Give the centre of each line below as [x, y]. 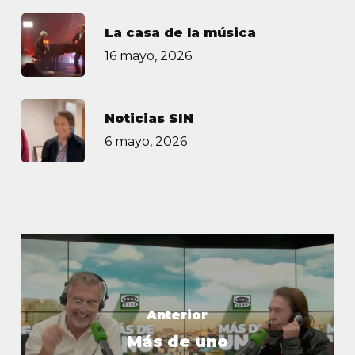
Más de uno [177, 341]
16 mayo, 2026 [148, 56]
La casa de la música [180, 33]
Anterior [177, 315]
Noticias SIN [149, 119]
